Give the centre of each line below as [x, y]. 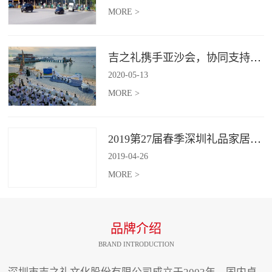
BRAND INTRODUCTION [136, 244]
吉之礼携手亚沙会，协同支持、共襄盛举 [255, 57]
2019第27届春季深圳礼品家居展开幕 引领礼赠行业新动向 [255, 139]
